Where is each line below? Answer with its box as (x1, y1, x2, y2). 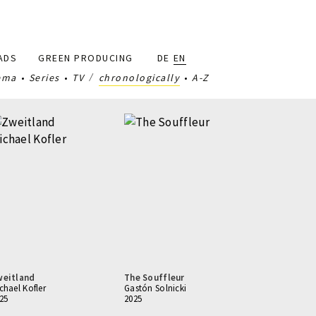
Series (28, 71, 60, 84)
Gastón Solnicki (124, 282, 187, 294)
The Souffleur (124, 272, 185, 284)
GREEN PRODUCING (38, 51, 133, 64)
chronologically (98, 71, 181, 84)
